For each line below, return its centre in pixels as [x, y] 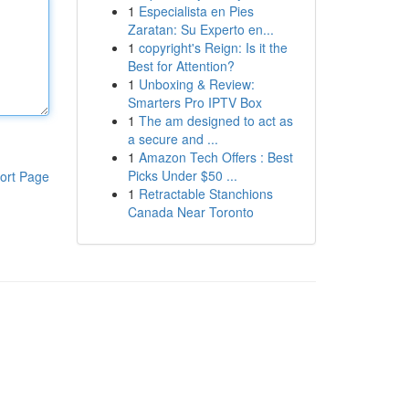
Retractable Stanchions [205, 194]
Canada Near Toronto [190, 212]
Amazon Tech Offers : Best [215, 157]
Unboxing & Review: [196, 84]
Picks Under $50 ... [182, 175]
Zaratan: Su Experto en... [200, 29]
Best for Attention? [181, 66]
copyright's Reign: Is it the [213, 47]
